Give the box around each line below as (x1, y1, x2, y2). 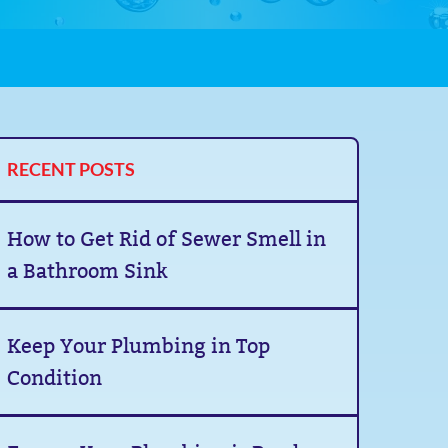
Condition (7, 366, 103, 390)
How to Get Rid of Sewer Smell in (7, 227, 327, 251)
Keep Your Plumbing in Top (7, 334, 271, 358)
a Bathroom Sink (7, 259, 169, 283)
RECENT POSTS (7, 158, 136, 180)
